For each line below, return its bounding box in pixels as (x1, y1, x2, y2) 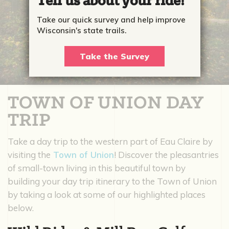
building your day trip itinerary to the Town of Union (8, 175, 217, 187)
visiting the (8, 149, 51, 160)
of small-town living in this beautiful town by (8, 162, 186, 173)
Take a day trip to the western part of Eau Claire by (8, 135, 213, 147)
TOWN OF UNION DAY (8, 93, 203, 113)
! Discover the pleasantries (114, 149, 219, 160)
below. (8, 202, 36, 213)
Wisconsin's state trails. (36, 26, 126, 35)
